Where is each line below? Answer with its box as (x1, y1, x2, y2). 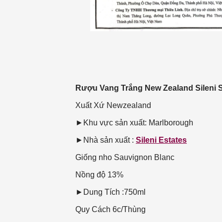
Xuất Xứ (75, 101, 105, 110)
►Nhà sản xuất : (75, 136, 136, 145)
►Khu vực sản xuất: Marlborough (75, 118, 193, 127)
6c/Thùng (112, 205, 183, 214)
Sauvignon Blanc (114, 153, 174, 162)
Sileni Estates (136, 136, 187, 145)
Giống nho (75, 153, 112, 162)
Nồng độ (75, 170, 106, 179)
